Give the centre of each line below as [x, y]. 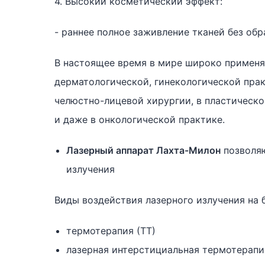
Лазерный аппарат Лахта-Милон [143, 150]
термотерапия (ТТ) [111, 231]
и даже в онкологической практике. [140, 119]
